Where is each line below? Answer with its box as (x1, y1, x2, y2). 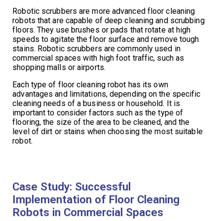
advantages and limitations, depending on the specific (12, 89, 201, 99)
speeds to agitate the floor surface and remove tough (12, 34, 199, 44)
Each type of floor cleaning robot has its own (12, 79, 168, 89)
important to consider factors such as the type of (12, 108, 184, 117)
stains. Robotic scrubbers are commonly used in (12, 43, 181, 53)
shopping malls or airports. (12, 62, 106, 72)
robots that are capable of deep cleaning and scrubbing (12, 15, 205, 25)
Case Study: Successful (12, 180, 131, 193)
